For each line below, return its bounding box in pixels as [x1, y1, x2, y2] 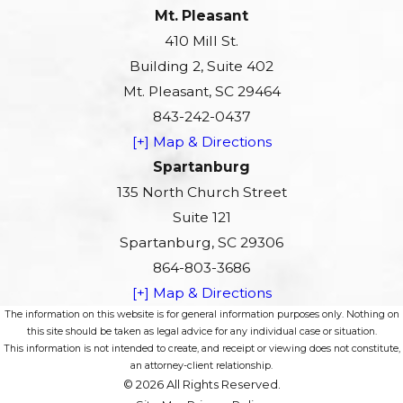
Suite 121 [172, 209, 231, 227]
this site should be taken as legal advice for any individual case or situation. [26, 326, 377, 338]
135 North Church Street [116, 184, 287, 201]
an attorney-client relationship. [130, 360, 273, 372]
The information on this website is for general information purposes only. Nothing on [4, 309, 399, 321]
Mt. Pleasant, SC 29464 [122, 83, 281, 101]
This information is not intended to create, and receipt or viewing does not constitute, [3, 343, 400, 355]
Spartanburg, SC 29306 [120, 234, 283, 252]
